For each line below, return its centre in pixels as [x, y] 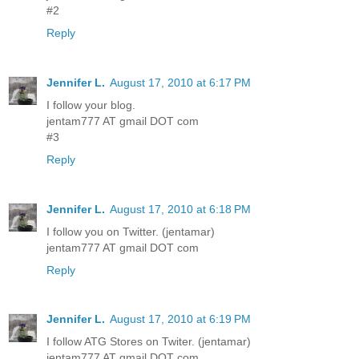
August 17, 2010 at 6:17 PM [180, 82]
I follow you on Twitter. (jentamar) [131, 231]
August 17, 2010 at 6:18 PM [180, 209]
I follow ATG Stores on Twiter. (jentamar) [149, 342]
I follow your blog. [91, 105]
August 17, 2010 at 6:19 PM [180, 319]
